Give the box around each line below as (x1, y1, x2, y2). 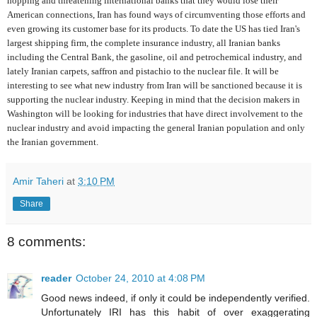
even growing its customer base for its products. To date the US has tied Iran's (7, 23, 300, 34)
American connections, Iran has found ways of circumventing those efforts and (7, 8, 306, 20)
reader (41, 272, 71, 284)
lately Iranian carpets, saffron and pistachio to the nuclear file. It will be (7, 65, 279, 76)
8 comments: (7, 234, 86, 249)
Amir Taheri (13, 175, 64, 187)
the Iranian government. (7, 136, 98, 147)
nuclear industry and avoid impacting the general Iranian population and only (7, 122, 305, 133)
